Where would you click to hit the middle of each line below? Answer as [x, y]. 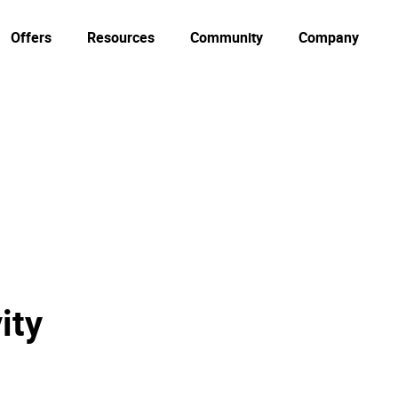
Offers [31, 37]
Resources [121, 37]
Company [329, 37]
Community [227, 37]
